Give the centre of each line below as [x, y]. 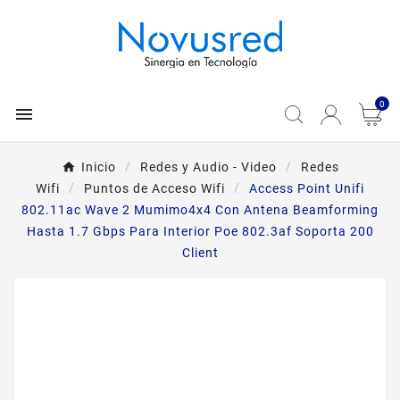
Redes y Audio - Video [208, 167]
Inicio [98, 167]
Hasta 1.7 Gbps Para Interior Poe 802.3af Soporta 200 [200, 231]
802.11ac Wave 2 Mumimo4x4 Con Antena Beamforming [200, 210]
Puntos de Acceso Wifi [154, 188]
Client [200, 253]
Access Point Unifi [307, 188]
